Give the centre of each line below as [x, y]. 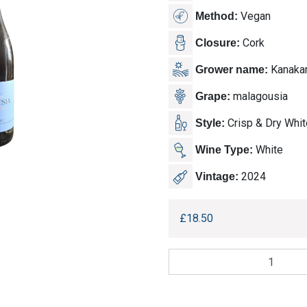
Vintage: [217, 176]
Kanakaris [192, 256]
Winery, [185, 273]
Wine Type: [224, 149]
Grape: [213, 96]
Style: [210, 123]
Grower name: [232, 69]
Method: [217, 16]
